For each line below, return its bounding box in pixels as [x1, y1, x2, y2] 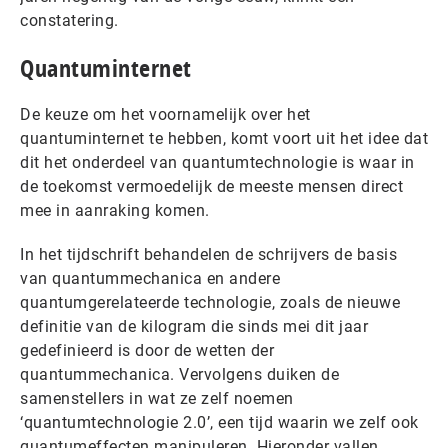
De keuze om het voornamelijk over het [20, 105, 311, 124]
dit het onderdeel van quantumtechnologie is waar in [20, 153, 415, 172]
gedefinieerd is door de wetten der [20, 341, 274, 360]
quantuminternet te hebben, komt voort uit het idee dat [20, 129, 428, 148]
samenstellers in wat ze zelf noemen [20, 389, 294, 408]
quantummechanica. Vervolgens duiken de [20, 365, 339, 384]
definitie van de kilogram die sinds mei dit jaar [20, 317, 368, 336]
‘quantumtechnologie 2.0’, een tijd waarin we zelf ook [20, 413, 419, 432]
